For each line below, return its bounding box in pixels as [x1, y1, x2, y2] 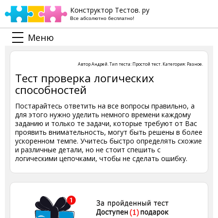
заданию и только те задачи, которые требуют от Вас [15, 119, 197, 128]
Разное [187, 61, 202, 67]
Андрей [91, 61, 108, 67]
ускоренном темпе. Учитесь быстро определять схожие [15, 136, 202, 145]
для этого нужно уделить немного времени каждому [15, 110, 191, 119]
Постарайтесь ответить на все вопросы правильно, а [15, 101, 195, 110]
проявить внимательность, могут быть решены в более [15, 127, 202, 137]
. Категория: [161, 61, 187, 67]
